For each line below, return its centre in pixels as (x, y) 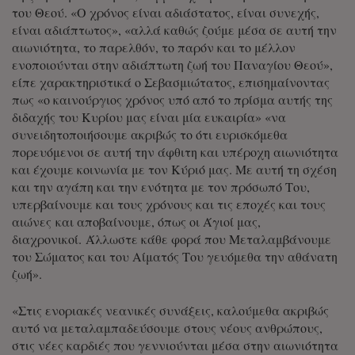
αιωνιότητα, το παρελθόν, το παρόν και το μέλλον (154, 47)
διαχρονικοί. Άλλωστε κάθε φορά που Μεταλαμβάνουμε (172, 239)
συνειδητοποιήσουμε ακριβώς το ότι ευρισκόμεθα (150, 134)
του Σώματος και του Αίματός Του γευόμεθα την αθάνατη (175, 256)
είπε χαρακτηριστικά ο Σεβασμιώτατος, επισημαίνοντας (171, 82)
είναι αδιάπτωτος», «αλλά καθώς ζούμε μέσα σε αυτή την (174, 29)
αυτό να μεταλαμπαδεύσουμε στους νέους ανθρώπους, (167, 327)
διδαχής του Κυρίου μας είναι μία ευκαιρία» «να (149, 116)
